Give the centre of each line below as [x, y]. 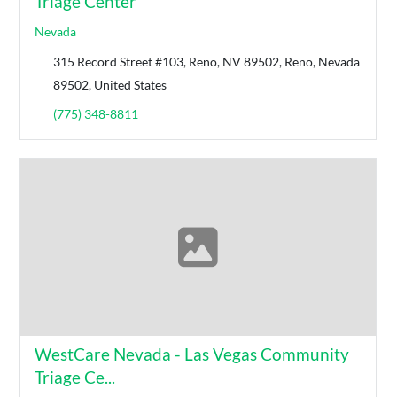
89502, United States [110, 84]
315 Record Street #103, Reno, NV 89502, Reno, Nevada [207, 61]
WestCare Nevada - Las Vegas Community [192, 354]
